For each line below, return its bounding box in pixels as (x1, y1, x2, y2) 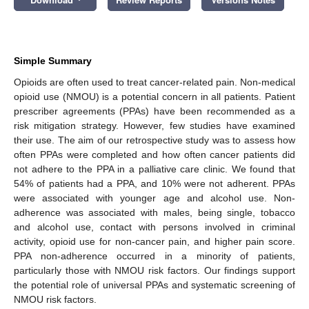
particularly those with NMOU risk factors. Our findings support (14, 264, 295, 276)
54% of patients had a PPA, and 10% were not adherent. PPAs (14, 177, 295, 189)
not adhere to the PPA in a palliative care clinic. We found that (14, 163, 295, 175)
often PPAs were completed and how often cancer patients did (14, 148, 295, 160)
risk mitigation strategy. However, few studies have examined (14, 119, 295, 131)
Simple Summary (14, 54, 92, 66)
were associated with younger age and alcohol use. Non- (14, 192, 295, 203)
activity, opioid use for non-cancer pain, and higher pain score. (14, 235, 295, 247)
